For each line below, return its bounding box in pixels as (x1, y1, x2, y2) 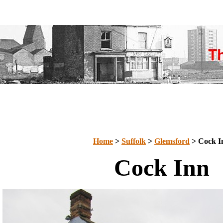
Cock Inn (113, 154, 210, 181)
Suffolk (121, 137, 146, 145)
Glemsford (154, 137, 190, 145)
